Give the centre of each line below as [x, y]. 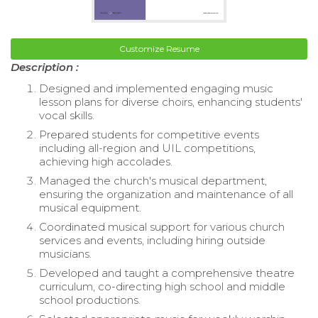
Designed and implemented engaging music [156, 89]
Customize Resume [159, 49]
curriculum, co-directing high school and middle [162, 287]
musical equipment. [90, 208]
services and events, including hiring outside [152, 241]
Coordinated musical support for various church [162, 227]
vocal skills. [67, 116]
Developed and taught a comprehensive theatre [167, 273]
